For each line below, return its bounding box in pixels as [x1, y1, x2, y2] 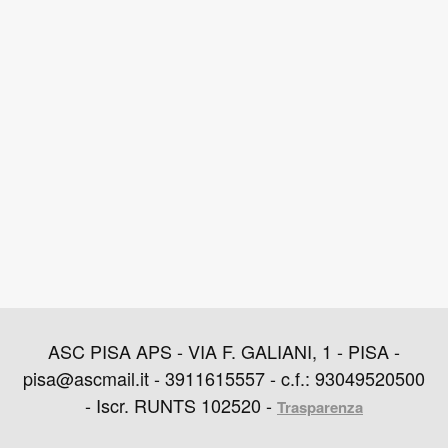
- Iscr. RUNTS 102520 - [85, 391, 277, 418]
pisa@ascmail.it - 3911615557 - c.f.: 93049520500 [23, 364, 425, 391]
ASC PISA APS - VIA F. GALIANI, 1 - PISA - [48, 337, 400, 364]
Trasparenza [277, 395, 363, 418]
